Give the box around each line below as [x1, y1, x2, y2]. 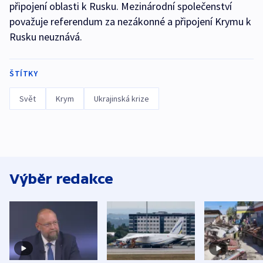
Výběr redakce [9, 171, 113, 187]
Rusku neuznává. [9, 30, 82, 44]
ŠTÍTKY [9, 68, 38, 79]
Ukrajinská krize [94, 93, 149, 104]
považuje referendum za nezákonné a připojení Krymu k [9, 15, 251, 29]
